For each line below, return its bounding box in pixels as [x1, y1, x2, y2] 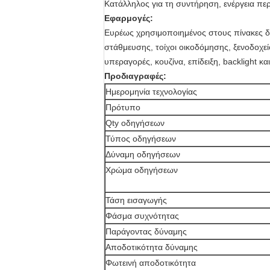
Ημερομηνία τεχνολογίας [105, 87, 197, 96]
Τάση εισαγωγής [105, 195, 167, 205]
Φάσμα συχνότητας [105, 211, 179, 221]
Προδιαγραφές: [104, 71, 166, 81]
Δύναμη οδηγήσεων [105, 149, 180, 159]
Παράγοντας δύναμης [105, 227, 187, 236]
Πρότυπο [105, 102, 140, 112]
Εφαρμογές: [104, 13, 153, 23]
